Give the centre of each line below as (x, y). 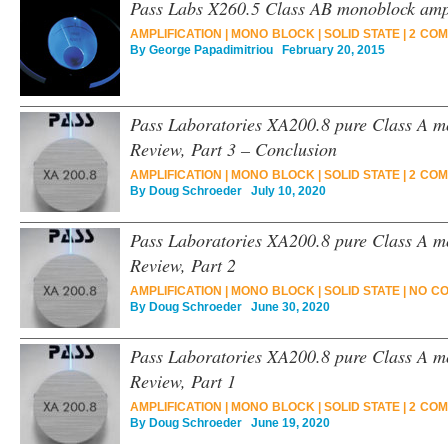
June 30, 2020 (286, 307)
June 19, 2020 (286, 423)
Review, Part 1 (183, 381)
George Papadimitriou (211, 50)
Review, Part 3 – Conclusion (233, 149)
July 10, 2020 (284, 191)
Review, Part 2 (183, 265)
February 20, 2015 (329, 50)
